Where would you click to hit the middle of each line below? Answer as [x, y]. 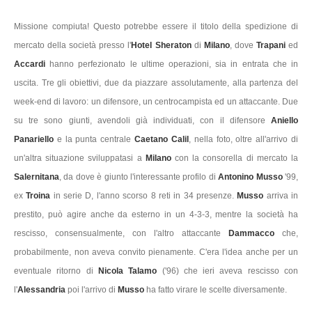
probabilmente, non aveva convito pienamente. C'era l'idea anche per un [156, 252]
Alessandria [41, 290]
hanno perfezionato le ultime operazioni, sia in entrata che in [172, 64]
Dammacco [255, 233]
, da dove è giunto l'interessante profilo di [139, 177]
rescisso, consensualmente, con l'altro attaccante [121, 233]
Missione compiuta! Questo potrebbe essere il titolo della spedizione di [156, 26]
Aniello [284, 120]
